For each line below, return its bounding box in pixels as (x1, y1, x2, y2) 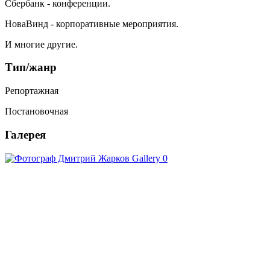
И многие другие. (5, 39, 78, 49)
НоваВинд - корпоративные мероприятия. (5, 18, 178, 29)
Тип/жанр (5, 61, 57, 74)
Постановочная (5, 106, 68, 117)
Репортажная (5, 86, 58, 96)
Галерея (5, 128, 46, 141)
